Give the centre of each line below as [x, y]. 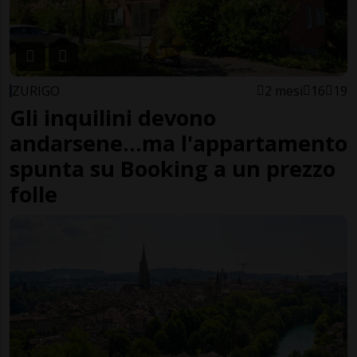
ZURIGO [36, 90]
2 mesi [284, 90]
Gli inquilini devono [113, 117]
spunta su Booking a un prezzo [173, 168]
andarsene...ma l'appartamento [178, 143]
